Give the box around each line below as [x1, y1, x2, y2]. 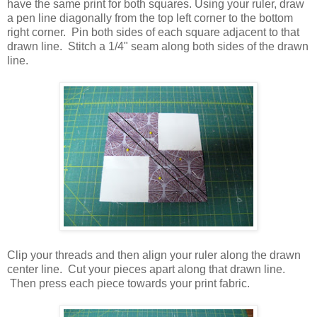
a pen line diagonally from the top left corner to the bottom [7, 11, 293, 24]
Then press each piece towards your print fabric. [7, 277, 250, 289]
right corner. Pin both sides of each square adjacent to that [7, 25, 299, 38]
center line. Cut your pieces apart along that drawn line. [7, 263, 285, 275]
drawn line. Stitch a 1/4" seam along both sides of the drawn [7, 40, 309, 52]
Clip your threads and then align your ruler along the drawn [7, 248, 301, 261]
